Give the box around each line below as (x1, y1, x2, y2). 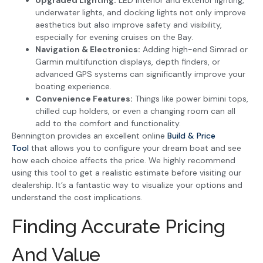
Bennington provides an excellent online (12, 130, 167, 141)
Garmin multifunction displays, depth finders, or (35, 56, 220, 68)
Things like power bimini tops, (133, 93, 248, 104)
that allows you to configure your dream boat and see (29, 143, 241, 154)
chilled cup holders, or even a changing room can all (35, 106, 235, 117)
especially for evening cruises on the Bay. (35, 32, 193, 43)
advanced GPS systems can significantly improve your (35, 69, 245, 80)
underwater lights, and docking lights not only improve (35, 7, 246, 18)
